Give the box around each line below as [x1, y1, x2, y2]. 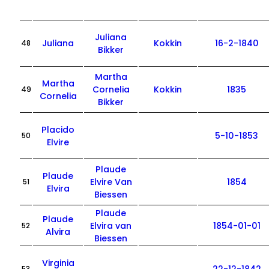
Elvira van [90, 220, 132, 232]
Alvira [46, 226, 71, 238]
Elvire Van [89, 176, 132, 188]
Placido [41, 124, 75, 136]
